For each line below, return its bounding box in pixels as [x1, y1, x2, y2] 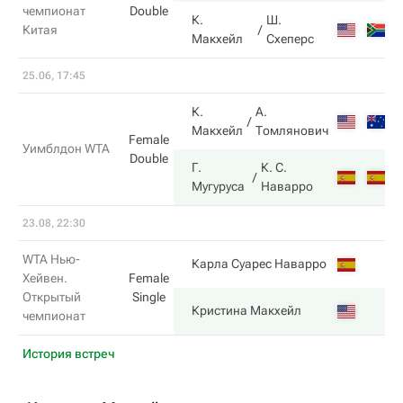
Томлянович [255, 123, 328, 138]
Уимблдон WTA [22, 141, 110, 156]
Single [132, 290, 166, 304]
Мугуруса [192, 179, 245, 193]
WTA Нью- [22, 252, 80, 266]
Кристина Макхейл [192, 303, 301, 318]
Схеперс [266, 31, 315, 46]
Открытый [22, 290, 81, 304]
